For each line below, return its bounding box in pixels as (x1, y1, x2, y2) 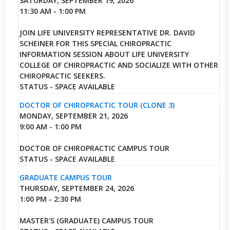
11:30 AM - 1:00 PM (19, 6, 86, 16)
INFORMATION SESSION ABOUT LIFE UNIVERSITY (19, 49, 189, 59)
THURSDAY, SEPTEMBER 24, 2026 (19, 183, 134, 193)
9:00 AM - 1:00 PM (19, 121, 82, 131)
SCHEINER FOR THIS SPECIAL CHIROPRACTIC (19, 38, 171, 48)
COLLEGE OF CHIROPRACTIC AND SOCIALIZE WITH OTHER (19, 60, 218, 70)
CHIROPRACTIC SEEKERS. (19, 70, 105, 81)
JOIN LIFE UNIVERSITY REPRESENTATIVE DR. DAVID (19, 27, 195, 37)
